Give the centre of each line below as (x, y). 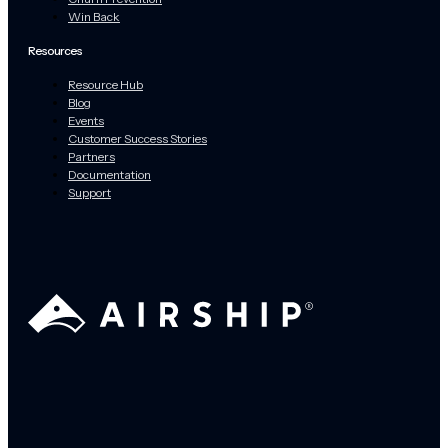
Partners (91, 156)
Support (89, 192)
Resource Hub (105, 84)
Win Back (94, 16)
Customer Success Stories (137, 138)
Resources (55, 50)
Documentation (109, 174)
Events (86, 120)
